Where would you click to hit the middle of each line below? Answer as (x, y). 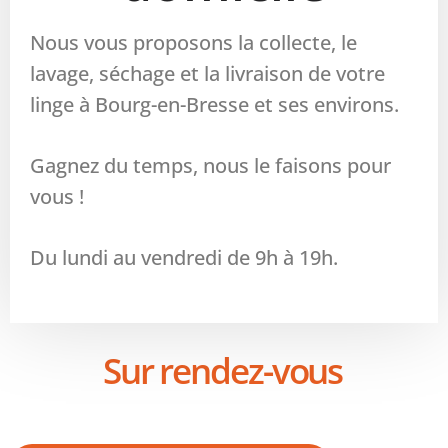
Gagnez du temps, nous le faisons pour (210, 165)
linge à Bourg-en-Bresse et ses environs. (214, 104)
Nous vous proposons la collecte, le (193, 42)
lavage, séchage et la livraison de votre (207, 73)
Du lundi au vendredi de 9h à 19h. (184, 257)
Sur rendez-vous (222, 370)
